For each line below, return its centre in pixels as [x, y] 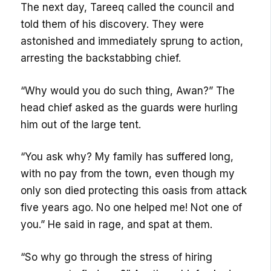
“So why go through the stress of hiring [117, 257]
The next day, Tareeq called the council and [128, 8]
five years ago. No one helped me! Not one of [132, 208]
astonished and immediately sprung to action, [132, 41]
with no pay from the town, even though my [128, 174]
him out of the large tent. [81, 124]
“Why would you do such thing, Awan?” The [128, 90]
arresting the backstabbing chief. [101, 58]
